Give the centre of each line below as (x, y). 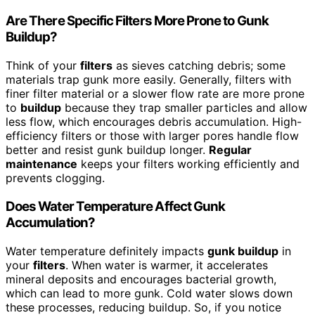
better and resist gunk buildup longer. (107, 150)
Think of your (43, 66)
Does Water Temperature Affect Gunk (116, 206)
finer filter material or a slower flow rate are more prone (155, 94)
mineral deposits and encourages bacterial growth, (141, 279)
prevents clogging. (55, 178)
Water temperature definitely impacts (107, 251)
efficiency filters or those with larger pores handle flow (152, 136)
